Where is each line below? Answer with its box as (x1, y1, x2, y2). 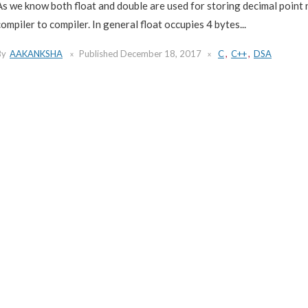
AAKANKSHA (10, 47, 63, 59)
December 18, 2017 (120, 47, 201, 59)
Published (79, 47, 120, 59)
